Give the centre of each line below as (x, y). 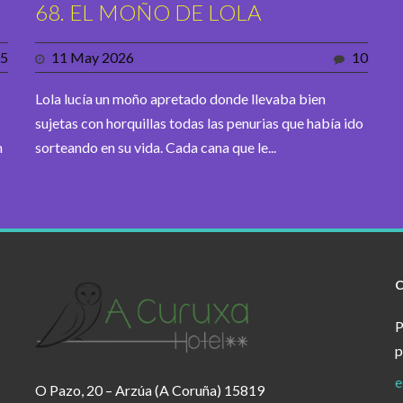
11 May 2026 (93, 58)
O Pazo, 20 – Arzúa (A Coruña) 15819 (149, 390)
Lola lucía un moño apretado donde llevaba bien (180, 99)
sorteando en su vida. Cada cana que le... (156, 148)
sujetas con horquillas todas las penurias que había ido (199, 123)
